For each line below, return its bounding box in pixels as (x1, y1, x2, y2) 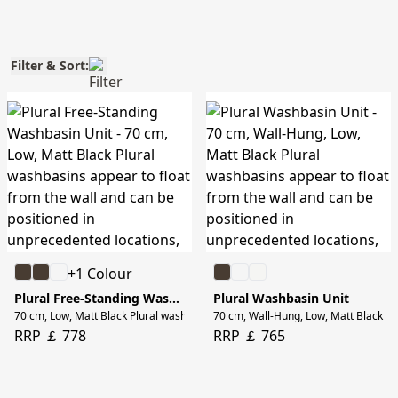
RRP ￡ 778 (14, 326, 86, 346)
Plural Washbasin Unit (213, 290, 349, 307)
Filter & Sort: (11, 57, 89, 75)
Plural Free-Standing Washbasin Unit (169, 290, 179, 307)
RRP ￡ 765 (213, 326, 285, 346)
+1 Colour (68, 264, 132, 284)
